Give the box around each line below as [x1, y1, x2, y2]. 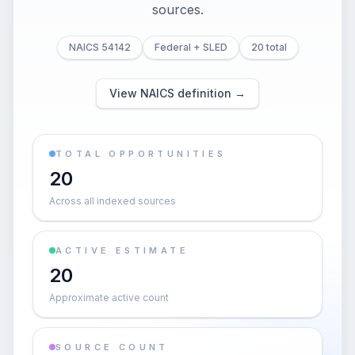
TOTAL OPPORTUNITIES [55, 148, 227, 159]
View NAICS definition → [109, 86, 246, 100]
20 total [250, 41, 287, 53]
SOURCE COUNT [55, 342, 169, 353]
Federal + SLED [154, 41, 227, 53]
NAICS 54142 [68, 41, 131, 53]
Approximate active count [49, 292, 169, 303]
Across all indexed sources [49, 195, 176, 207]
